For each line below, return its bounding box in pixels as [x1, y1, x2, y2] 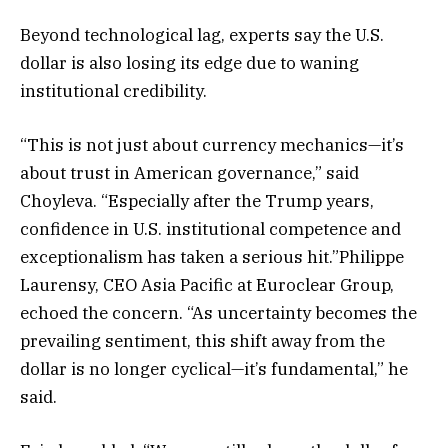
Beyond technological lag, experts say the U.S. [20, 23, 384, 46]
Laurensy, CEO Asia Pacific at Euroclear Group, [20, 274, 394, 297]
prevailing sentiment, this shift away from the [20, 330, 385, 353]
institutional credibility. [20, 79, 207, 102]
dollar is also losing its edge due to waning [20, 51, 359, 74]
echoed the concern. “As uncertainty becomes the [20, 302, 417, 325]
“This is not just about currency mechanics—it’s [20, 134, 404, 157]
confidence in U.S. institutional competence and [20, 218, 401, 241]
